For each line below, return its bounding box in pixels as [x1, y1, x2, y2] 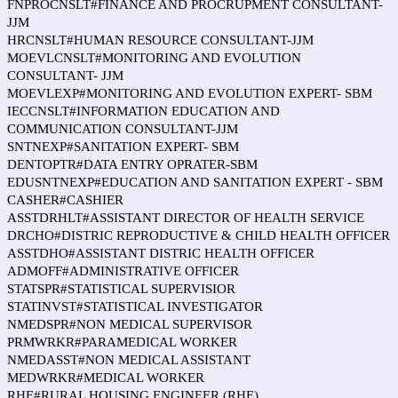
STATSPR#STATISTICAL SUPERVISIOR [7, 282, 235, 296]
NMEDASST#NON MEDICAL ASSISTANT [7, 353, 251, 367]
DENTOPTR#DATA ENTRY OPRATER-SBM [7, 157, 258, 171]
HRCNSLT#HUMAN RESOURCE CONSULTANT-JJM [7, 33, 314, 47]
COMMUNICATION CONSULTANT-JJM [7, 122, 238, 136]
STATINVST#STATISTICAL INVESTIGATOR [7, 299, 263, 314]
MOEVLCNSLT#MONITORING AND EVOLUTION [7, 51, 301, 65]
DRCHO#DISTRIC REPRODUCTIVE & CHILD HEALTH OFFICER [7, 228, 390, 243]
